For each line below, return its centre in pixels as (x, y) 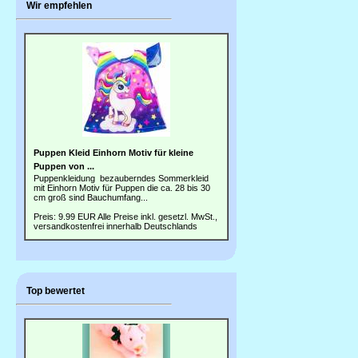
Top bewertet (54, 291)
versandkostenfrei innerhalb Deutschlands (115, 226)
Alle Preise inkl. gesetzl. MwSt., (157, 217)
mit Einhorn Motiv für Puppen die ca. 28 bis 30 (122, 188)
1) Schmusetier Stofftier (126, 312)
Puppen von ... (64, 166)
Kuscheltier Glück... (126, 325)
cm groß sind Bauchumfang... (91, 197)
